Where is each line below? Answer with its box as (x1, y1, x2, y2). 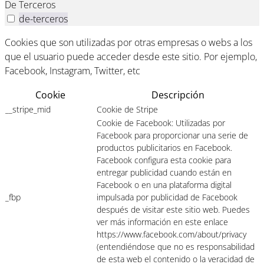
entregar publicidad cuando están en (97, 167, 232, 179)
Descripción (151, 88, 204, 102)
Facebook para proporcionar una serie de (97, 130, 248, 141)
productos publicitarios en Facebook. (97, 142, 232, 154)
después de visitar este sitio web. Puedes (97, 204, 250, 216)
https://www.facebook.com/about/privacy (97, 229, 246, 240)
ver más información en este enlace (97, 216, 228, 228)
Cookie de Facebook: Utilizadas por (97, 117, 225, 129)
